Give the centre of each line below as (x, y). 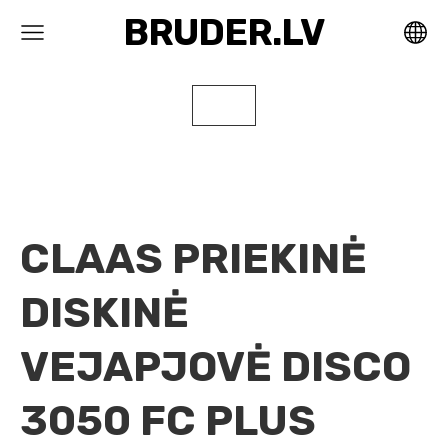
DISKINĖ (104, 312)
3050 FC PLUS (168, 420)
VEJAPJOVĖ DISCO (215, 366)
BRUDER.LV (224, 32)
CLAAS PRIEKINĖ (193, 258)
